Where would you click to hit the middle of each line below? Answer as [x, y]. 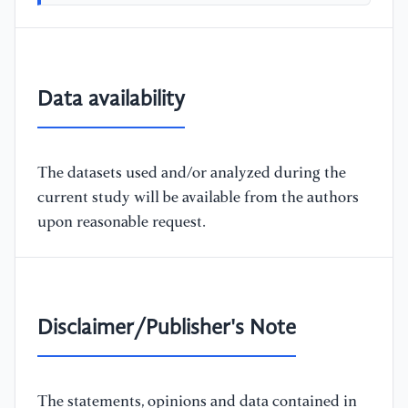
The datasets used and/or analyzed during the [192, 173]
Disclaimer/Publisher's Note [167, 329]
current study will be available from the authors [198, 198]
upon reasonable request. [122, 222]
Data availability [111, 100]
